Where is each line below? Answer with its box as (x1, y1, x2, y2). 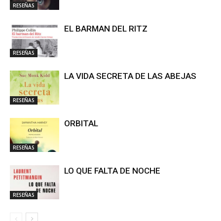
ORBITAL (64, 118, 98, 129)
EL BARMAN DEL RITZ (64, 24, 147, 34)
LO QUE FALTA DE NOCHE (64, 166, 160, 176)
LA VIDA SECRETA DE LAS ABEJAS (64, 71, 196, 81)
